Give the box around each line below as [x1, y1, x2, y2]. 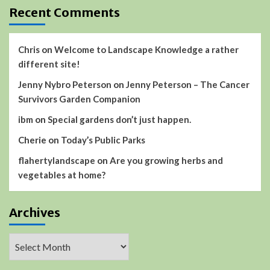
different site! [18, 58, 80, 69]
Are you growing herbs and [110, 154, 223, 166]
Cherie [18, 134, 46, 145]
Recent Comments [9, 4, 120, 20]
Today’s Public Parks [61, 134, 145, 145]
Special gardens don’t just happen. [48, 113, 191, 125]
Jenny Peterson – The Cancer [126, 78, 250, 90]
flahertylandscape [18, 154, 95, 166]
